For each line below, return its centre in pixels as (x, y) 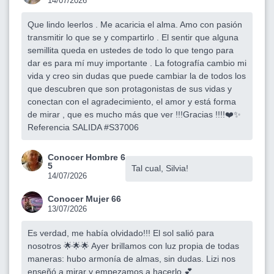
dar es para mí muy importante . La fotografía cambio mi (137, 63)
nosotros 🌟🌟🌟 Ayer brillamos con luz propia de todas (133, 246)
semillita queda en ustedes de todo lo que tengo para (131, 50)
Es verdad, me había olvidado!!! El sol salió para (121, 233)
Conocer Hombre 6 (87, 157)
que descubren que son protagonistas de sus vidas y (130, 88)
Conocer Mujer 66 (84, 198)
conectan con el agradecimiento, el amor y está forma (132, 101)
